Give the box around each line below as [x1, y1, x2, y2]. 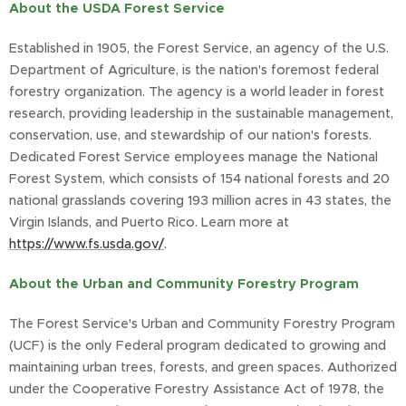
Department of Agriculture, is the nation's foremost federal [9, 62, 379, 79]
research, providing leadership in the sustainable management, [9, 105, 393, 122]
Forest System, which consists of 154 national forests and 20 [9, 170, 390, 188]
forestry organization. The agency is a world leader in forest [9, 83, 384, 101]
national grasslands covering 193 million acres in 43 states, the [9, 192, 391, 209]
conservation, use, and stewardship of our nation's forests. [9, 127, 372, 144]
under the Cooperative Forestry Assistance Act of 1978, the [9, 381, 384, 398]
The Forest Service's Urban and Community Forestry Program [9, 315, 395, 333]
